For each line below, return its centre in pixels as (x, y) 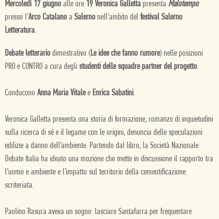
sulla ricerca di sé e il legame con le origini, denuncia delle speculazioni (104, 133)
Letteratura (20, 31)
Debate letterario (28, 54)
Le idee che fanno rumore (125, 54)
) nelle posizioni (181, 54)
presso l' (17, 17)
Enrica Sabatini (113, 93)
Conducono (20, 93)
